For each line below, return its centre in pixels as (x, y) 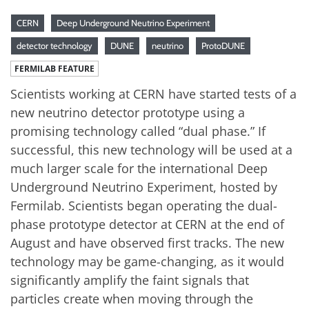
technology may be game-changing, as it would (147, 261)
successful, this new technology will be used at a (151, 149)
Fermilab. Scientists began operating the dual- (144, 205)
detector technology (54, 45)
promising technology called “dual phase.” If (138, 131)
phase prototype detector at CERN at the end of (147, 224)
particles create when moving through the (132, 298)
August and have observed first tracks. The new (147, 242)
